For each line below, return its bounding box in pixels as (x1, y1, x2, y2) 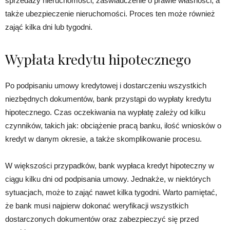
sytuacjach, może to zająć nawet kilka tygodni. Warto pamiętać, (5, 187, 217, 197)
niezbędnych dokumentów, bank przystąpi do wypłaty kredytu (5, 94, 211, 103)
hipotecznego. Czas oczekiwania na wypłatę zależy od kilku (5, 107, 205, 117)
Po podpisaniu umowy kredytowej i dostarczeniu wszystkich (5, 81, 206, 90)
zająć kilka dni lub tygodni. (5, 22, 92, 31)
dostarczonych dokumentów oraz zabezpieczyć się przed (5, 214, 199, 223)
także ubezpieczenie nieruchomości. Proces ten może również (5, 9, 215, 18)
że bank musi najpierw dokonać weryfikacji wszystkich (5, 201, 188, 210)
